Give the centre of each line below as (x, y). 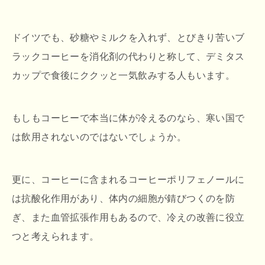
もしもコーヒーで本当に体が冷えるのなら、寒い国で (128, 118)
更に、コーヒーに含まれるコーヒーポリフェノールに (128, 180)
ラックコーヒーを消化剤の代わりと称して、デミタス (128, 57)
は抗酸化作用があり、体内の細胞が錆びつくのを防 (124, 199)
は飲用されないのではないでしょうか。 (99, 137)
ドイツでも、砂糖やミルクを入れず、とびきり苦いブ (128, 38)
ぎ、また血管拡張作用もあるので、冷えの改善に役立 (128, 218)
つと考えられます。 (56, 237)
